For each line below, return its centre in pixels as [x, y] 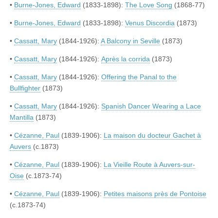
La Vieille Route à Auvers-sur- [149, 165]
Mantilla [22, 118]
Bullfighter [25, 88]
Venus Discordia [150, 23]
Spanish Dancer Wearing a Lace [151, 106]
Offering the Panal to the [139, 77]
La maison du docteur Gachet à [152, 136]
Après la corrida [126, 59]
